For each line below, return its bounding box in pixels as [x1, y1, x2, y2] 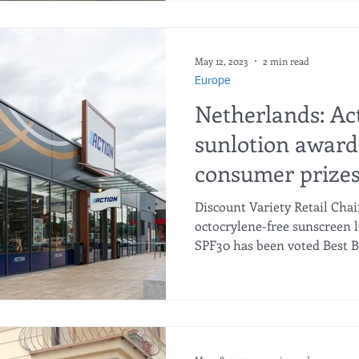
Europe [195, 75, 230, 87]
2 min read [263, 54, 309, 67]
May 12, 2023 [195, 54, 248, 67]
